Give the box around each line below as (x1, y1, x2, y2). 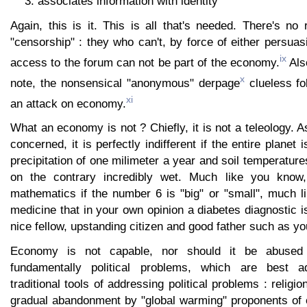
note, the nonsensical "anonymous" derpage (10, 75, 240, 90)
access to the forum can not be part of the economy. (10, 55, 280, 69)
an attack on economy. (10, 96, 126, 110)
